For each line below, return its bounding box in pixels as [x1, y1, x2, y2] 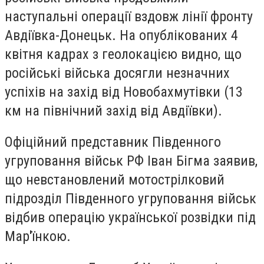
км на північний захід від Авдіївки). [5, 102, 222, 119]
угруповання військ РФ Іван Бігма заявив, [5, 153, 258, 170]
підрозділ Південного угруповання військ [5, 190, 256, 207]
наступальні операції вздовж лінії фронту [5, 8, 253, 25]
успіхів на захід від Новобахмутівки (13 [5, 83, 243, 100]
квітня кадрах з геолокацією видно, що [5, 45, 242, 62]
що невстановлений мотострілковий [5, 171, 225, 189]
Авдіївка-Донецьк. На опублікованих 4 [5, 27, 238, 44]
